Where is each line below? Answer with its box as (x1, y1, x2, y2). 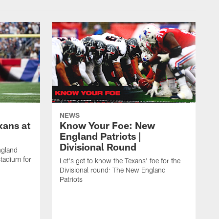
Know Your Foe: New (60, 119, 155, 131)
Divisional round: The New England (60, 166, 166, 175)
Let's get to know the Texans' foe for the (60, 156, 180, 165)
